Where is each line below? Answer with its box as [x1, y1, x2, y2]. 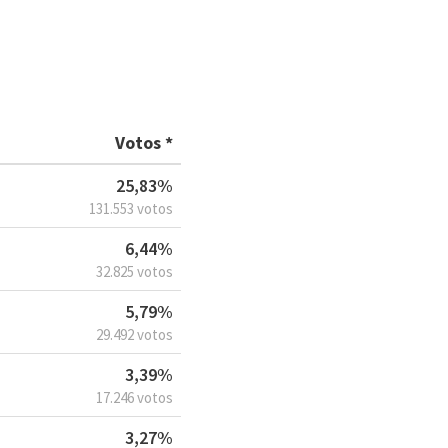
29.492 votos [96, 325, 173, 345]
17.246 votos [96, 388, 173, 408]
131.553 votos [89, 199, 173, 219]
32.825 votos [96, 262, 173, 282]
